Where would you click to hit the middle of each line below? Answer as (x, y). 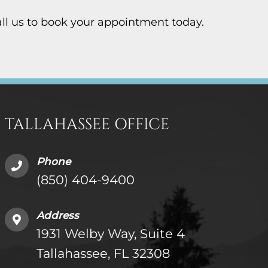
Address (57, 215)
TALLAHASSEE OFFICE (87, 124)
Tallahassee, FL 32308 (103, 253)
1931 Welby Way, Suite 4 (110, 233)
